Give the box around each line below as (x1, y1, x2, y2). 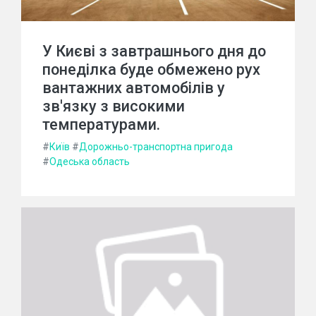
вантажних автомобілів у (42, 78, 225, 97)
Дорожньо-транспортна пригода (79, 140, 233, 152)
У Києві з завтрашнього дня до (42, 42, 266, 60)
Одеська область (49, 155, 130, 167)
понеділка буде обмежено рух (42, 60, 260, 78)
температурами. (42, 115, 160, 133)
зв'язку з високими (42, 97, 185, 115)
